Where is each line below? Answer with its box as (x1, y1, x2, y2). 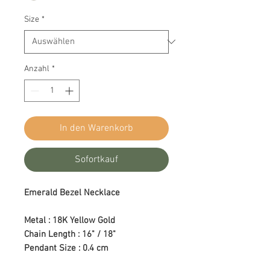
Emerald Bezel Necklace (24, 187, 120, 198)
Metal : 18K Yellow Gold (24, 215, 115, 226)
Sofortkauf (75, 153, 118, 166)
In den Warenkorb (60, 122, 133, 134)
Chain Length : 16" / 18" (24, 228, 116, 240)
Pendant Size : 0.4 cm (24, 242, 108, 254)
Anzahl (24, 63, 49, 74)
